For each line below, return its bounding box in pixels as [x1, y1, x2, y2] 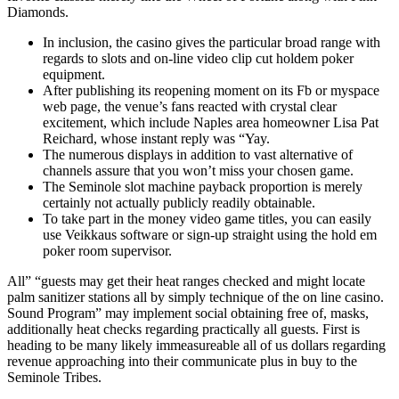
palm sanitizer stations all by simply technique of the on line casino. [7, 289, 384, 305]
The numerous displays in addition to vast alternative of [43, 147, 353, 163]
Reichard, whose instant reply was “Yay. [43, 131, 270, 147]
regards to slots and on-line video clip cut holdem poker [43, 51, 354, 67]
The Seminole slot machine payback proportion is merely [43, 179, 362, 195]
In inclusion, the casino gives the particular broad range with [43, 35, 380, 51]
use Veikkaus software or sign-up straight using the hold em [43, 227, 377, 243]
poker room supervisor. [43, 243, 172, 259]
